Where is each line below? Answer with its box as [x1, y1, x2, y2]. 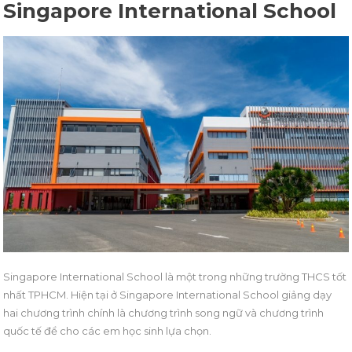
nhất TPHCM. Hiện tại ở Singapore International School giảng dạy [3, 288, 332, 301]
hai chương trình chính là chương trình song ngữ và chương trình [3, 306, 324, 319]
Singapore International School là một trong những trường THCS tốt [3, 269, 347, 283]
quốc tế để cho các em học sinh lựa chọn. [3, 324, 212, 337]
